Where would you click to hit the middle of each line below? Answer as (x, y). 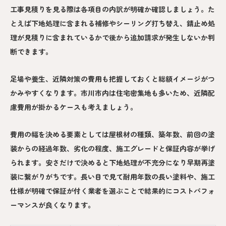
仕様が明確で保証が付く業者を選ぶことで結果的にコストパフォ (112, 191)
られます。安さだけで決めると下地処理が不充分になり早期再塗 (112, 163)
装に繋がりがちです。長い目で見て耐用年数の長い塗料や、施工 (112, 177)
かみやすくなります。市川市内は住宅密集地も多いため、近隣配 (112, 93)
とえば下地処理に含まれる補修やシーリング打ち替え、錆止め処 (112, 23)
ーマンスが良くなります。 (52, 205)
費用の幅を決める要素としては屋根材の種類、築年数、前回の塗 (112, 134)
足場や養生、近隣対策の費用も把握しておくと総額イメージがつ (112, 79)
